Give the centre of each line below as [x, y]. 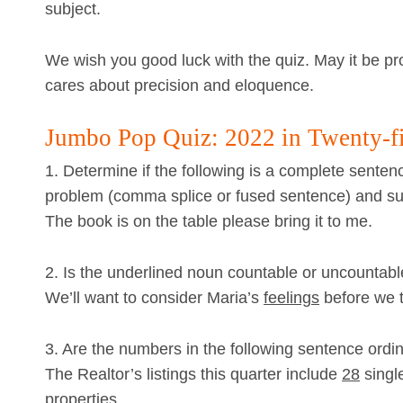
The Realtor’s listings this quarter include [193, 375]
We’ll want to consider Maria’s [154, 298]
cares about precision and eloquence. [179, 85]
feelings [291, 298]
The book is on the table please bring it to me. [209, 222]
